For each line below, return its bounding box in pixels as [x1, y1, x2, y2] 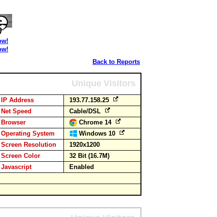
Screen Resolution [1, 141, 56, 148]
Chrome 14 [79, 119, 113, 126]
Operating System [1, 130, 55, 137]
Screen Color [1, 152, 40, 159]
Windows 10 [79, 130, 117, 137]
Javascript [1, 163, 31, 170]
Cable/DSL [69, 108, 103, 115]
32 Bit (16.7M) [69, 152, 109, 159]
